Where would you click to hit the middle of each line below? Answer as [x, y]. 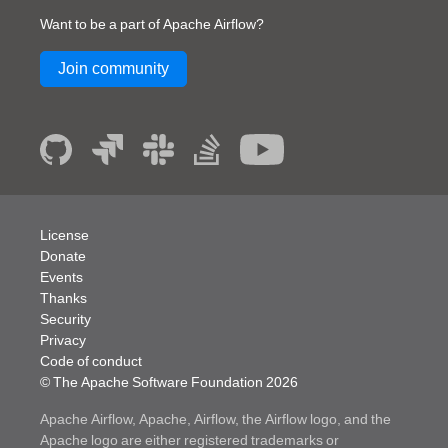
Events [61, 277]
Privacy [63, 340]
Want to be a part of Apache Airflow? [152, 24]
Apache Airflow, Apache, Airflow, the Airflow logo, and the [215, 419]
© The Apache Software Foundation [153, 382]
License [64, 235]
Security [65, 319]
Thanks [63, 298]
